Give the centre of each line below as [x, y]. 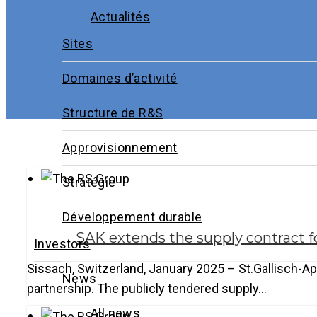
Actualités [120, 17]
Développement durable [132, 217]
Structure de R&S [113, 113]
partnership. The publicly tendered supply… [147, 289]
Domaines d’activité [120, 79]
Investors [62, 244]
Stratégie [89, 183]
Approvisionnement [120, 148]
